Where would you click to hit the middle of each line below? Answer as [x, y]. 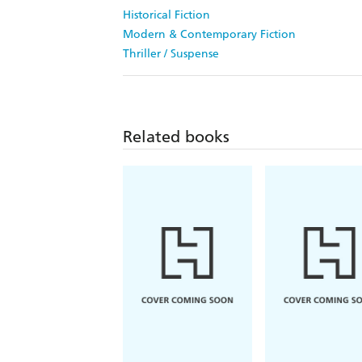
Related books [176, 137]
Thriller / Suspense [171, 54]
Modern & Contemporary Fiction [209, 35]
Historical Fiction [166, 15]
